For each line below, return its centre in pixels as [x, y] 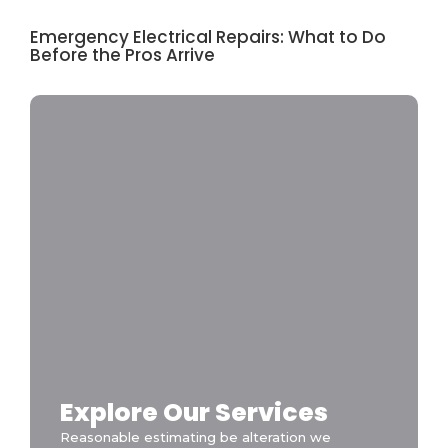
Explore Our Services [194, 412]
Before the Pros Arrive [122, 54]
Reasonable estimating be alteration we [195, 436]
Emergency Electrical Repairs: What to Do [208, 36]
